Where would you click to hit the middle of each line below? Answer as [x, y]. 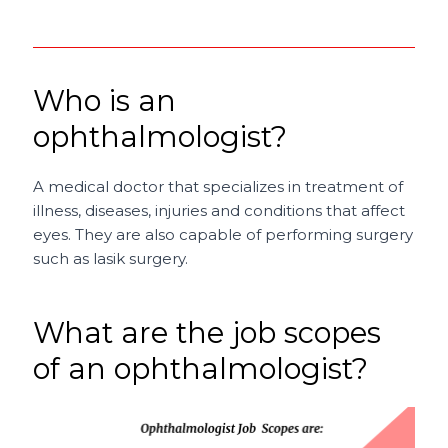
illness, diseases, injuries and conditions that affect [219, 211]
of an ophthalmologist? [201, 369]
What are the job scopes [207, 333]
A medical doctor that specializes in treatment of [218, 187]
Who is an [105, 101]
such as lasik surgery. [111, 259]
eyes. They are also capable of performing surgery [223, 235]
